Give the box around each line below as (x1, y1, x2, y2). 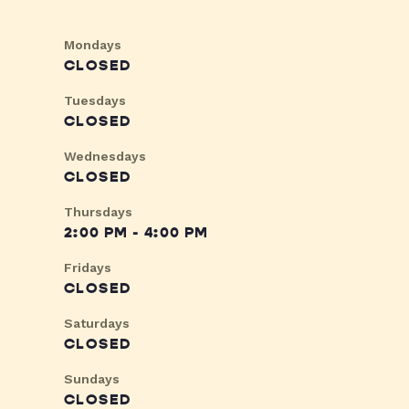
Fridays (64, 260, 111, 276)
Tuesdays (64, 93, 126, 109)
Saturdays (64, 316, 130, 331)
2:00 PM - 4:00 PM (64, 224, 209, 243)
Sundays (64, 372, 120, 387)
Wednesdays (64, 149, 146, 164)
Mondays (64, 37, 121, 53)
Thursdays (64, 204, 132, 220)
